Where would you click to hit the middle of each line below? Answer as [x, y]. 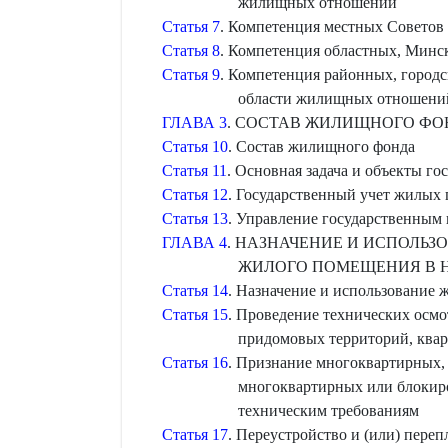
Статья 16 [195, 362]
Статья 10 [195, 146]
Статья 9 [191, 74]
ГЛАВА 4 [194, 242]
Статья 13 [195, 218]
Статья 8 [191, 50]
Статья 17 [195, 434]
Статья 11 [194, 170]
